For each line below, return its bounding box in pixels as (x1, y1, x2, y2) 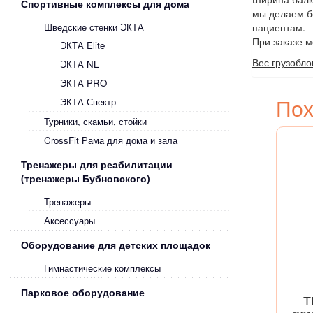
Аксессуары (44, 214, 95, 227)
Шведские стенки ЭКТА (44, 20, 144, 34)
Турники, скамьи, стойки (44, 115, 147, 128)
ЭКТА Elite (60, 38, 105, 52)
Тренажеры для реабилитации (21, 157, 173, 171)
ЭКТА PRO (60, 76, 107, 89)
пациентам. (252, 20, 305, 34)
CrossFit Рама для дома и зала (44, 133, 177, 147)
